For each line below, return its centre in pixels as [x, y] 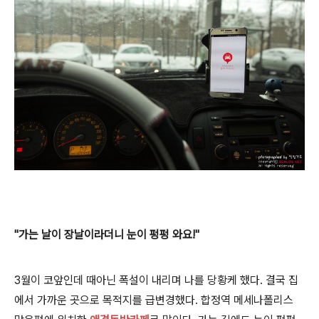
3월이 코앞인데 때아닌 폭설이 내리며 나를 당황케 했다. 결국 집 [156, 281]
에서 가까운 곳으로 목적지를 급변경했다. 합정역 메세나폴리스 [154, 300]
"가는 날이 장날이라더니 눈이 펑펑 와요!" [107, 235]
